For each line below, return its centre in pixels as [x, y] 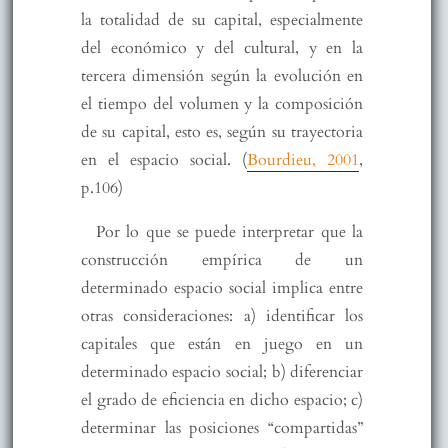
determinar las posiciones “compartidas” [222, 428]
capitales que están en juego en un [222, 344]
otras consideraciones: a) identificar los [222, 316]
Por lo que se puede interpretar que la [229, 232]
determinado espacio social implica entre [222, 288]
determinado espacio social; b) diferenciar [222, 372]
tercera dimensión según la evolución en [222, 76]
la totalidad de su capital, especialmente [222, 20]
